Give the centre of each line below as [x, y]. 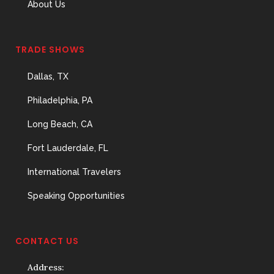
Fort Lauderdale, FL [68, 148]
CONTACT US [47, 241]
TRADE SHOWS [50, 50]
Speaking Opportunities [76, 196]
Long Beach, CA [60, 124]
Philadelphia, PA [60, 100]
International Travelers [74, 172]
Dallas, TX [48, 76]
